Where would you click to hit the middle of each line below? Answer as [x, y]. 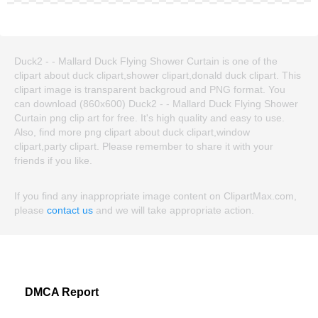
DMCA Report [62, 292]
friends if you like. [53, 160]
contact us [70, 210]
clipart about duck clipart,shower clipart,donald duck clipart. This [158, 75]
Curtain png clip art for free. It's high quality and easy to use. [149, 117]
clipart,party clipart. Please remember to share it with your [144, 146]
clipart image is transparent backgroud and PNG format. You [150, 89]
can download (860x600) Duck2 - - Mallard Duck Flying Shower [156, 103]
